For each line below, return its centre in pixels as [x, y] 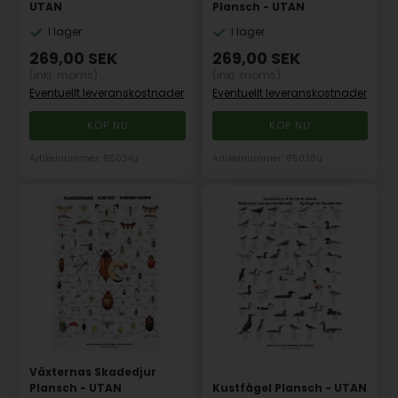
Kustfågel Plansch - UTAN [290, 387]
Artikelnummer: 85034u [84, 158]
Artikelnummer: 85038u [268, 158]
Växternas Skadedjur [93, 371]
